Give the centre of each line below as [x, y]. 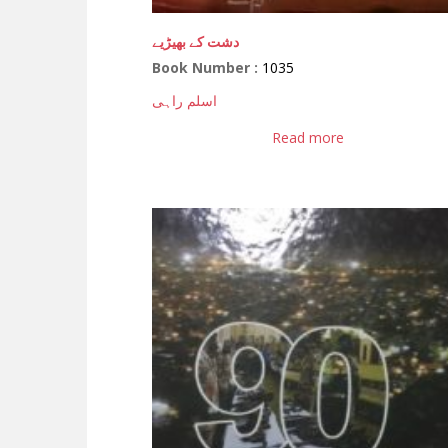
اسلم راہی [184, 100]
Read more [308, 137]
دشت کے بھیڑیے [195, 41]
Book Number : [207, 67]
